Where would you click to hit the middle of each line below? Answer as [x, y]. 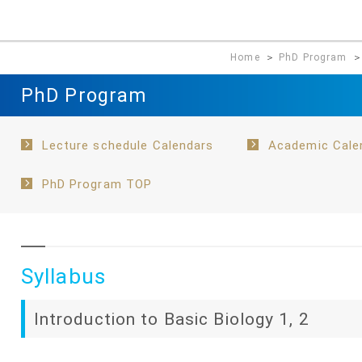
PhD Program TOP [97, 184]
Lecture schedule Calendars [128, 145]
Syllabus [63, 276]
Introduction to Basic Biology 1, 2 [171, 318]
